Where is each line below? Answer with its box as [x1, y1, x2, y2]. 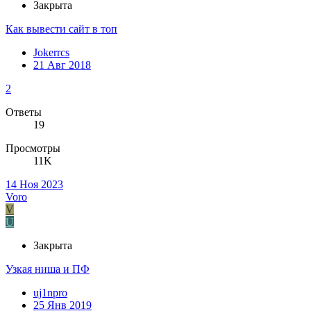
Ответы [6, 106, 42, 119]
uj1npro [33, 287, 67, 299]
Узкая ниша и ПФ [6, 263, 90, 276]
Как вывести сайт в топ [6, 23, 117, 35]
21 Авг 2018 [33, 59, 91, 72]
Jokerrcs [33, 47, 69, 59]
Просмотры [6, 142, 60, 155]
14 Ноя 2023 [6, 178, 63, 191]
